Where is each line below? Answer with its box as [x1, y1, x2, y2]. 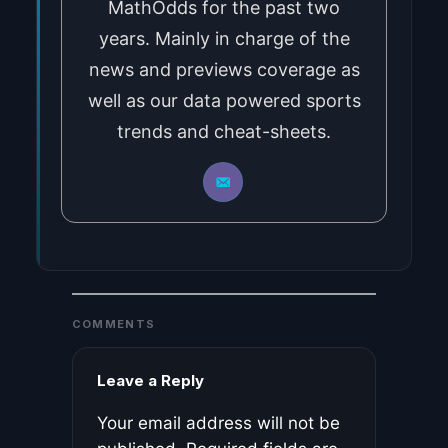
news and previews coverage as [88, 59, 360, 81]
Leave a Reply [96, 370, 204, 390]
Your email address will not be [96, 412, 340, 433]
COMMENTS [71, 316, 156, 331]
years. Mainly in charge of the [98, 28, 350, 50]
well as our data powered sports [87, 90, 361, 112]
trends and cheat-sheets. [117, 121, 331, 143]
